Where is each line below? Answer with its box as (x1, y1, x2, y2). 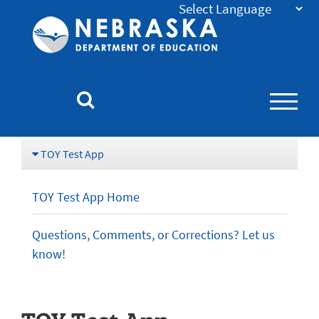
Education (227, 58, 281, 75)
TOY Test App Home (32, 189, 140, 205)
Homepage (227, 78, 286, 94)
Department (227, 20, 292, 36)
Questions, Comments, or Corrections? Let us (32, 226, 275, 243)
